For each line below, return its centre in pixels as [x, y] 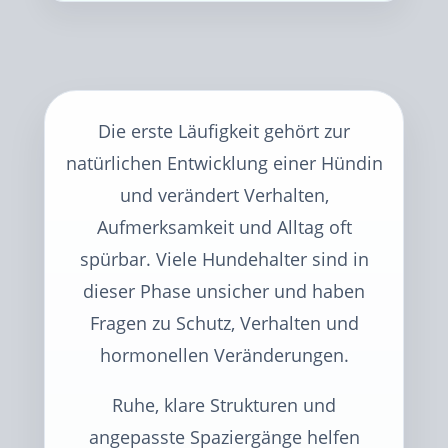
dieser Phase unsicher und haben [224, 291]
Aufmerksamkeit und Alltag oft [224, 227]
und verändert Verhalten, [224, 195]
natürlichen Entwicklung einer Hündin [224, 163]
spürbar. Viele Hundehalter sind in [224, 259]
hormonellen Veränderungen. [224, 355]
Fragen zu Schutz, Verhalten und [224, 323]
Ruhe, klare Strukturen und [224, 405]
